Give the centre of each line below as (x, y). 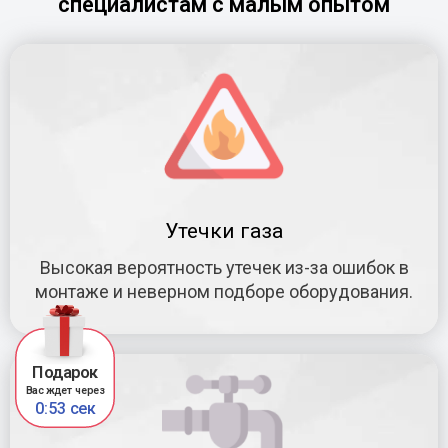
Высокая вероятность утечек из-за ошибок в (224, 267)
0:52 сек (65, 408)
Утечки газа (224, 230)
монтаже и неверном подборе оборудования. (224, 291)
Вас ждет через (65, 390)
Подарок (65, 372)
